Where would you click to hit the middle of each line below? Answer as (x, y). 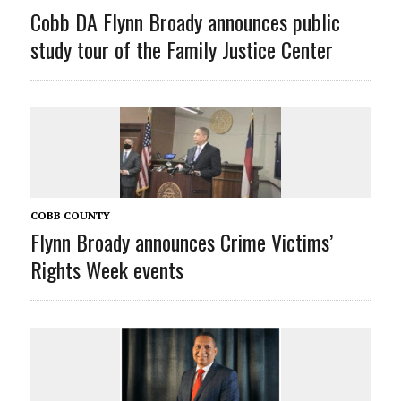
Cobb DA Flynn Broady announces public (185, 22)
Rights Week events (107, 270)
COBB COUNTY (70, 216)
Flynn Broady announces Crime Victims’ (181, 242)
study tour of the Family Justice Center (181, 50)
